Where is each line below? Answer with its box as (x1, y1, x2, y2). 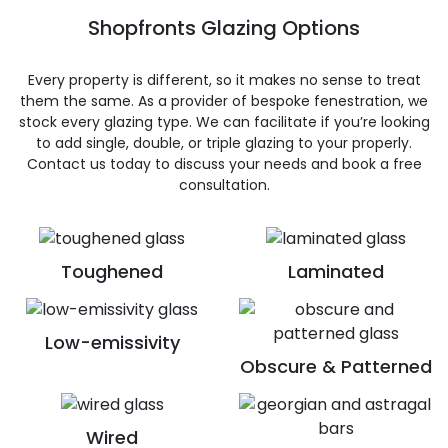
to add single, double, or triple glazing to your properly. (36, 133, 412, 153)
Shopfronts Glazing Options (88, 14, 360, 42)
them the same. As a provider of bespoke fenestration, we (20, 91, 428, 111)
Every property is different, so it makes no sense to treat (27, 70, 421, 90)
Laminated (288, 258, 384, 284)
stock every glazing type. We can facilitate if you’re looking (18, 112, 430, 132)
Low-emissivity (44, 330, 180, 356)
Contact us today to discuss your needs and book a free (26, 154, 422, 174)
